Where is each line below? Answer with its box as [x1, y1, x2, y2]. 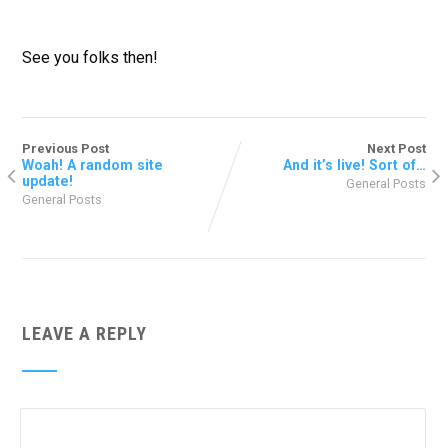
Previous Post [21, 141, 109, 157]
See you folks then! [21, 48, 158, 68]
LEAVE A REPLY [21, 323, 147, 345]
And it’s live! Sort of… [283, 157, 427, 174]
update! [21, 173, 73, 190]
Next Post [367, 141, 427, 157]
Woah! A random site [21, 157, 163, 174]
